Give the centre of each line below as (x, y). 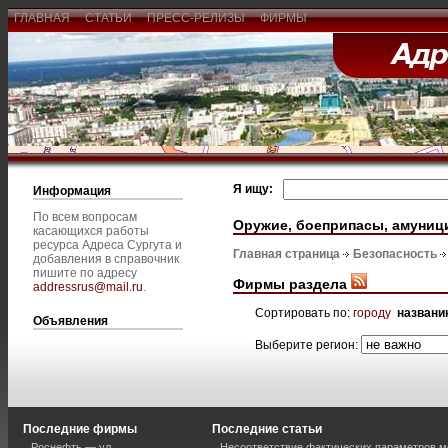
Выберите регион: (308, 344)
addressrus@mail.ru (88, 287)
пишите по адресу (85, 273)
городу (372, 312)
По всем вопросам (85, 217)
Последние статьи (267, 429)
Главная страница (286, 254)
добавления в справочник (106, 259)
